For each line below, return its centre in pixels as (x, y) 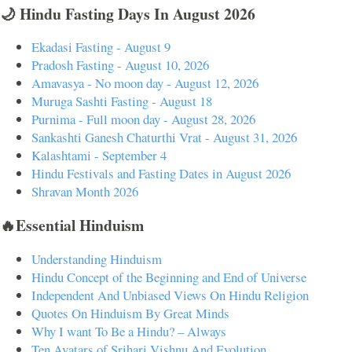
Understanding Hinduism (97, 258)
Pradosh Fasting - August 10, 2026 (120, 65)
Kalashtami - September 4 (99, 156)
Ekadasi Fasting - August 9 (101, 47)
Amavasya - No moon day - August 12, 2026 (145, 83)
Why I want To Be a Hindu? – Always (129, 331)
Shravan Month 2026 (85, 192)
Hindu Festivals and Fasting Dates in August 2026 (161, 174)
